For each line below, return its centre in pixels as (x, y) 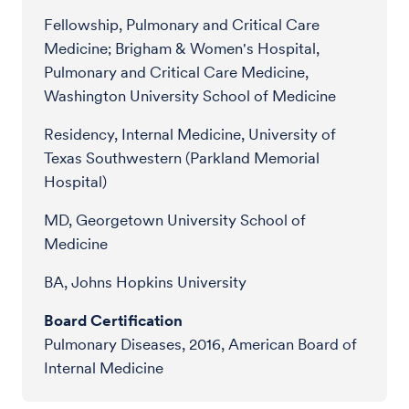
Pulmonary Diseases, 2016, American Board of (200, 344)
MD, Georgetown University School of (175, 220)
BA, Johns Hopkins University (145, 282)
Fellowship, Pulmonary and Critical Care (182, 24)
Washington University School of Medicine (190, 95)
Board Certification (113, 320)
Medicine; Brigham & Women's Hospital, (182, 48)
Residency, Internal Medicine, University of (190, 134)
